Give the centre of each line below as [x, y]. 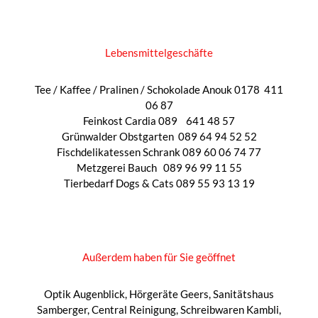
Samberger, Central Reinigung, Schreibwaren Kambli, [159, 310]
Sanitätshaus [243, 294]
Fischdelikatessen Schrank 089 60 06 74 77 [159, 152]
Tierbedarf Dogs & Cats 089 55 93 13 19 [159, 183]
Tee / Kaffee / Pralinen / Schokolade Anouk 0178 [147, 90]
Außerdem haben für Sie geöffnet [159, 257]
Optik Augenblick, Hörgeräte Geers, [128, 294]
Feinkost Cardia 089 [130, 121]
